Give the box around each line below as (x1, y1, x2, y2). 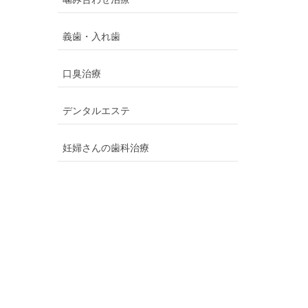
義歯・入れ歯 (62, 31, 120, 42)
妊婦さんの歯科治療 (62, 142, 149, 153)
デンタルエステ (62, 105, 130, 116)
